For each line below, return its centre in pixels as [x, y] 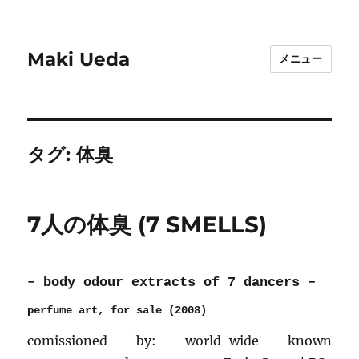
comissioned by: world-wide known [179, 341]
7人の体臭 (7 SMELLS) [147, 224]
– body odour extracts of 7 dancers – [172, 282]
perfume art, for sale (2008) [117, 310]
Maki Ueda [79, 59]
